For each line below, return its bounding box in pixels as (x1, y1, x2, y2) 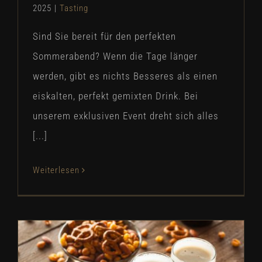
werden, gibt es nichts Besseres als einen (33, 70, 218, 82)
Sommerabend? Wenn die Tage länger (33, 50, 198, 62)
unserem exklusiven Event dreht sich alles (33, 110, 219, 122)
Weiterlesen (33, 165, 80, 175)
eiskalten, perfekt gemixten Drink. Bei (33, 90, 198, 102)
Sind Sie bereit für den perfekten (33, 30, 176, 42)
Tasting (60, 3, 88, 13)
